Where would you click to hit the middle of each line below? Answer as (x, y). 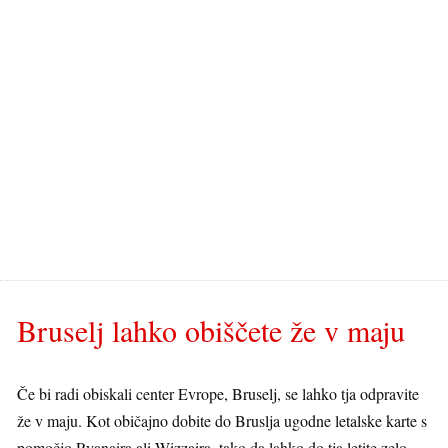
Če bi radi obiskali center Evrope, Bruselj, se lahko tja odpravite (218, 393)
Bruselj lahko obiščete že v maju (211, 330)
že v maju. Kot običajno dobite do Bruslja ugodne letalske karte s (222, 420)
